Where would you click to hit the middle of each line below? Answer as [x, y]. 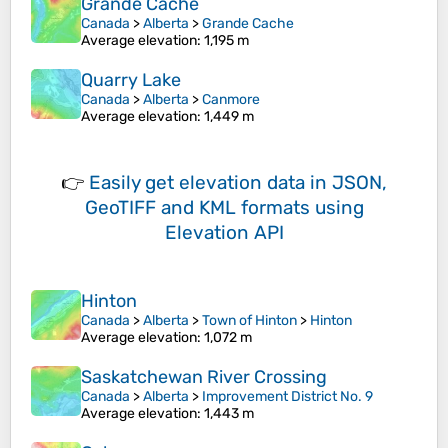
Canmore [231, 100]
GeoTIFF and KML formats [197, 208]
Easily [117, 183]
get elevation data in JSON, [266, 183]
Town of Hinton [249, 321]
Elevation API [224, 233]
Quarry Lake [131, 80]
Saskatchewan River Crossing [204, 377]
